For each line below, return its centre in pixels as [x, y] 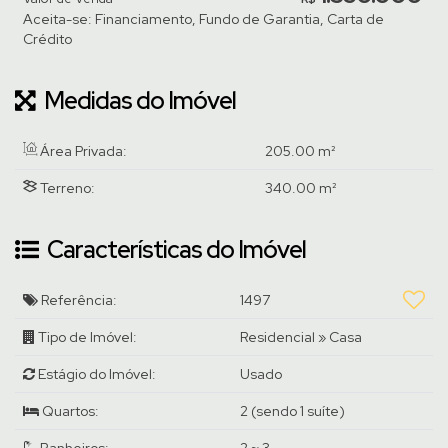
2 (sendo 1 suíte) [292, 411]
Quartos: [69, 411]
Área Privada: [82, 151]
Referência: [77, 300]
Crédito [47, 39]
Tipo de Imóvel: [86, 337]
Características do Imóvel [174, 249]
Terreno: [66, 188]
